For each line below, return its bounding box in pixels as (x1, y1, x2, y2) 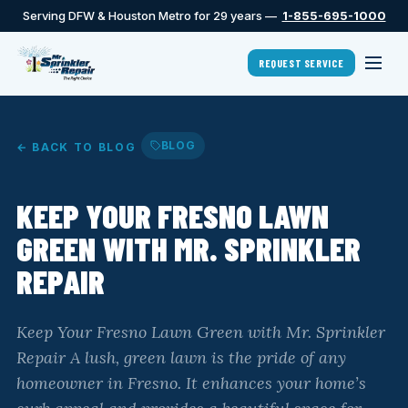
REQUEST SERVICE (259, 56, 344, 69)
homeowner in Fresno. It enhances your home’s (16, 372, 366, 393)
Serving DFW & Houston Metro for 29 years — (22, 8, 282, 23)
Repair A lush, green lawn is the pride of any (16, 347, 346, 368)
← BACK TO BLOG (16, 140, 137, 154)
